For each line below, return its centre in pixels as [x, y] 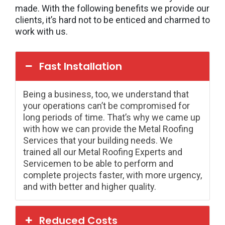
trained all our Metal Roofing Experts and [103, 152]
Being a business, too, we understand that [106, 94]
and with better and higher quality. [90, 186]
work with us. [41, 31]
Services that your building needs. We [98, 140]
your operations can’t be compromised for [106, 105]
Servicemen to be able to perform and [98, 163]
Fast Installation [81, 66]
